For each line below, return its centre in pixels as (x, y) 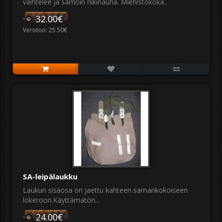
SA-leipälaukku (50, 176)
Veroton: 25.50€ (45, 30)
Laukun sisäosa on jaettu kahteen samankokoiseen (105, 190)
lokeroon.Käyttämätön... (61, 200)
